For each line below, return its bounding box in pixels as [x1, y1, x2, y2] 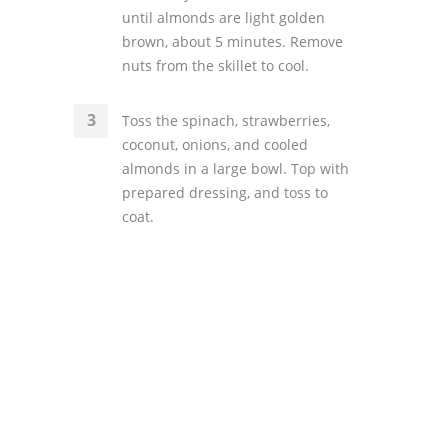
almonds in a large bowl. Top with [122, 159, 349, 178]
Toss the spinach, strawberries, [122, 111, 330, 130]
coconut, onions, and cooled [122, 135, 308, 154]
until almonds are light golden [122, 8, 325, 27]
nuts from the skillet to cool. [122, 56, 309, 75]
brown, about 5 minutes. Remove [122, 32, 343, 51]
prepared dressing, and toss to [122, 183, 328, 202]
